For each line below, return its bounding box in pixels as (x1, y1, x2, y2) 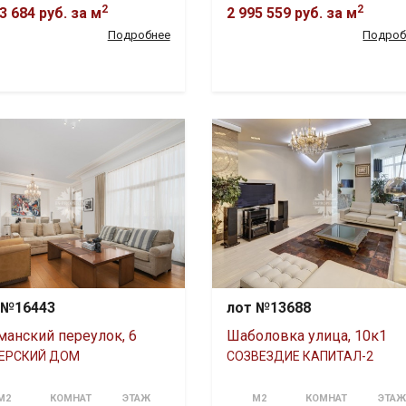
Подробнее (107, 27, 170, 42)
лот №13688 (226, 298, 311, 316)
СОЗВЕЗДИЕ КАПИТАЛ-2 (226, 348, 373, 363)
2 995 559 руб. (226, 4, 323, 22)
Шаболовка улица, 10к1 (226, 326, 387, 344)
